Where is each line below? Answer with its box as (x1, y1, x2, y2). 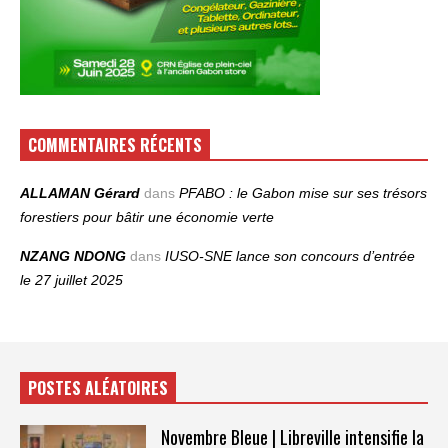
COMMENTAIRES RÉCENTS (28, 132, 202, 157)
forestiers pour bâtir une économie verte (20, 208, 274, 225)
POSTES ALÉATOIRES (28, 375, 168, 400)
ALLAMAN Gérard (20, 184, 140, 201)
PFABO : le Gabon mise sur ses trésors (179, 184, 427, 201)
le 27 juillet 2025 (20, 271, 123, 288)
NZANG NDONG (20, 247, 126, 264)
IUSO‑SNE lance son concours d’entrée (165, 247, 415, 264)
